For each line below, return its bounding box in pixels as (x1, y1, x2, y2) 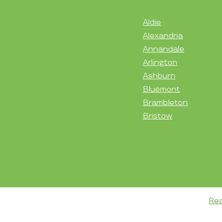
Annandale (143, 44, 184, 54)
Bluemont (143, 84, 180, 94)
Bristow (143, 111, 172, 121)
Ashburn (143, 71, 175, 81)
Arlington (143, 57, 177, 67)
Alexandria (143, 31, 183, 41)
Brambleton (143, 98, 188, 108)
